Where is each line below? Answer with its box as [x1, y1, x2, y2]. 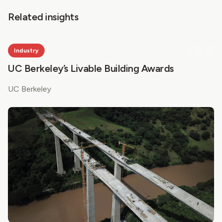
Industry [14, 47, 39, 54]
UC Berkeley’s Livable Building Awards [8, 62, 174, 74]
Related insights [8, 11, 78, 23]
